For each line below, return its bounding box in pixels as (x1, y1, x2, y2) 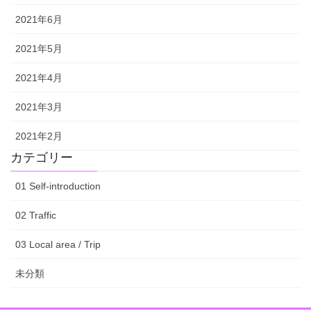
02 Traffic (15, 209, 56, 221)
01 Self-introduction (15, 180, 101, 192)
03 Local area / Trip (15, 238, 101, 250)
